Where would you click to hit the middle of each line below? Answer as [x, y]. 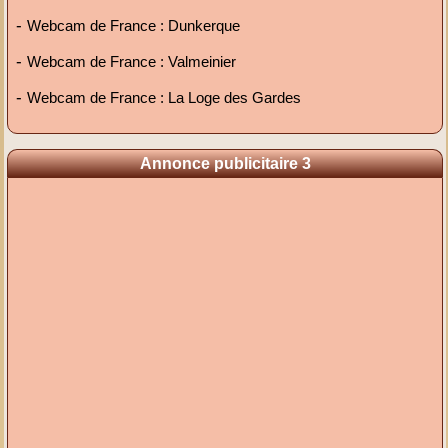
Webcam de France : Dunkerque [134, 26]
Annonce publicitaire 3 [225, 164]
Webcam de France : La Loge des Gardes [164, 98]
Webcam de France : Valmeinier [132, 62]
